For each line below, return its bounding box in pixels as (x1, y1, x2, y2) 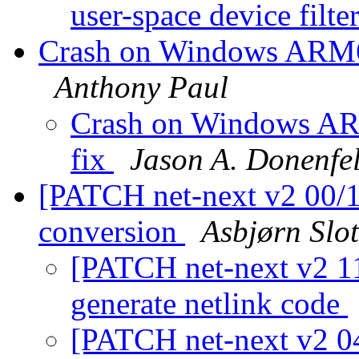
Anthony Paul (54, 70, 228, 105)
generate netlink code (71, 286, 348, 321)
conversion (38, 214, 185, 249)
